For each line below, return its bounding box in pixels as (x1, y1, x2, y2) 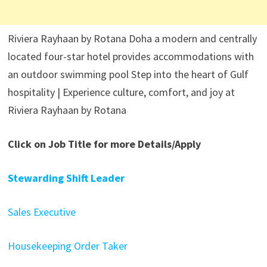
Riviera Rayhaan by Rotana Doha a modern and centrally (7, 32, 257, 45)
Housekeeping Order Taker (7, 239, 128, 253)
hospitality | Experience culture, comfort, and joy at (7, 85, 235, 99)
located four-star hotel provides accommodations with (7, 49, 254, 63)
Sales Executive (7, 205, 76, 219)
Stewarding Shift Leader (7, 171, 125, 185)
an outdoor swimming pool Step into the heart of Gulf (7, 67, 249, 81)
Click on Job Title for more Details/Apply (7, 137, 201, 151)
